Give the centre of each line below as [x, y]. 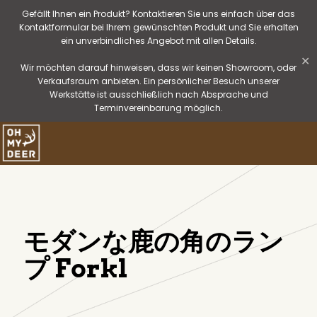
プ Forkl [76, 268]
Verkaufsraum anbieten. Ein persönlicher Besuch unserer [158, 81]
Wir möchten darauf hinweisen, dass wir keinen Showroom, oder [158, 68]
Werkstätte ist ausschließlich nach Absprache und [158, 94]
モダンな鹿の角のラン [154, 241]
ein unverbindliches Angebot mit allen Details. [158, 41]
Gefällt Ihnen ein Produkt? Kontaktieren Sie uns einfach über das [158, 14]
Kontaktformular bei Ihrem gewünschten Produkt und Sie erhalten [158, 27]
